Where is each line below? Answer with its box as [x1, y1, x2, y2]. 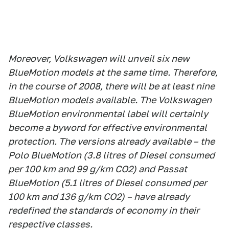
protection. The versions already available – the [8, 136, 215, 147]
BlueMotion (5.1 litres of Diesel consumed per [8, 177, 207, 188]
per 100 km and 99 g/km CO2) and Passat [8, 164, 187, 174]
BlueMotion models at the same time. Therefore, [8, 67, 218, 78]
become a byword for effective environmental [8, 122, 207, 133]
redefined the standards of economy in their [8, 205, 199, 216]
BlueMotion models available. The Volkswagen [8, 95, 212, 105]
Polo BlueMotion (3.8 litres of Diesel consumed [8, 150, 215, 161]
